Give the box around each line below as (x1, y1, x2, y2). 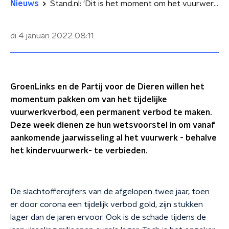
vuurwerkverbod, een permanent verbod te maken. (10, 108, 212, 117)
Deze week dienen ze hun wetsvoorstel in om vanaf (10, 121, 215, 129)
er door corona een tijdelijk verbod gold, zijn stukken (10, 200, 203, 209)
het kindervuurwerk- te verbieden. (10, 147, 147, 155)
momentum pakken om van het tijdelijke (10, 96, 167, 104)
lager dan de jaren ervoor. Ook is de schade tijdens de (10, 213, 206, 221)
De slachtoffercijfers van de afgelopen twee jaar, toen (10, 188, 210, 196)
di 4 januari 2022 (10, 32, 73, 40)
